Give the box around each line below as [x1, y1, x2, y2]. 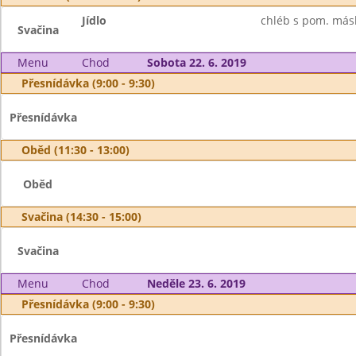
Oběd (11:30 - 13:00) [21, 142, 130, 157]
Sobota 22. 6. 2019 [146, 55, 246, 70]
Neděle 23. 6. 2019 [146, 276, 246, 291]
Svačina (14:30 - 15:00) [21, 209, 141, 224]
